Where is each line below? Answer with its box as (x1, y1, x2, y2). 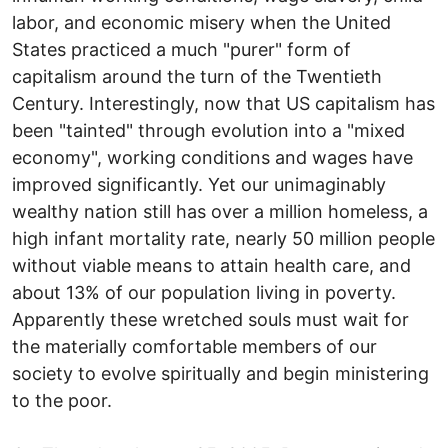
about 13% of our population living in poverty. (12, 281, 396, 303)
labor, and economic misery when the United (12, 11, 391, 33)
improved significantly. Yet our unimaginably (12, 173, 386, 195)
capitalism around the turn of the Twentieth (12, 65, 382, 87)
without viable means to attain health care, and (12, 254, 411, 276)
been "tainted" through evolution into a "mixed (12, 119, 405, 141)
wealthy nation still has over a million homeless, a (12, 200, 428, 222)
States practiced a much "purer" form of (12, 38, 351, 60)
